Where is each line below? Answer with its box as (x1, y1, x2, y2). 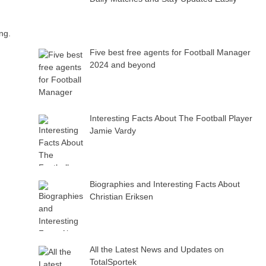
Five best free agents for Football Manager (89, 47, 251, 58)
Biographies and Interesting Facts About (89, 179, 240, 189)
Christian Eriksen (89, 191, 153, 201)
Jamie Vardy (89, 125, 136, 135)
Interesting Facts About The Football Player (89, 113, 252, 123)
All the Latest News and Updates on (89, 245, 224, 255)
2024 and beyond (89, 60, 156, 70)
